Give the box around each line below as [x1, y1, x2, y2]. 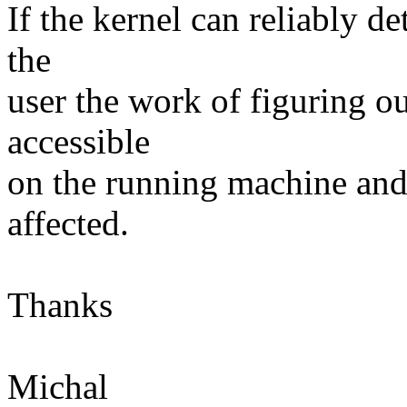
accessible [7, 122, 150, 162]
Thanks [7, 285, 113, 325]
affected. [7, 203, 129, 243]
